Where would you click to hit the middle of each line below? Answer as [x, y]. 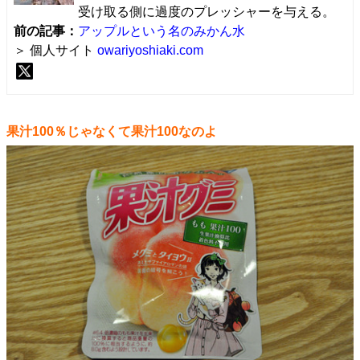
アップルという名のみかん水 [162, 31]
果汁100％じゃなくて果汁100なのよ [112, 131]
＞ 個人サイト [55, 50]
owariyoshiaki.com [150, 50]
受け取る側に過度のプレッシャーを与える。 [207, 12]
